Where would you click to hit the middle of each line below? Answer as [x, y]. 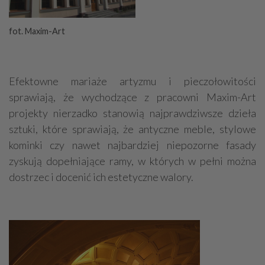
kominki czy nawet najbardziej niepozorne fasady [132, 145]
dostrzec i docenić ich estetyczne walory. [101, 177]
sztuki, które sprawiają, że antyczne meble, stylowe [132, 129]
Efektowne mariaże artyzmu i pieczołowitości [132, 81]
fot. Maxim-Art [37, 31]
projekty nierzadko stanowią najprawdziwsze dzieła [132, 113]
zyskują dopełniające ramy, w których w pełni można [132, 161]
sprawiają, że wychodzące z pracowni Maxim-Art [132, 97]
